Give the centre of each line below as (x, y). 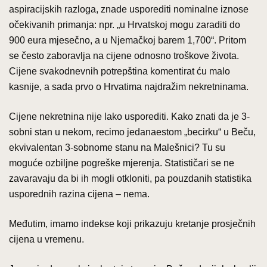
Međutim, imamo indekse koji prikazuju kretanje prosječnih (132, 223)
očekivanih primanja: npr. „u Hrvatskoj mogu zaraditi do (125, 24)
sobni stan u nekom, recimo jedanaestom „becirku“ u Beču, (132, 132)
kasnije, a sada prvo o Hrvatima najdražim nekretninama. (129, 86)
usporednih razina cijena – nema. (79, 194)
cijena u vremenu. (46, 239)
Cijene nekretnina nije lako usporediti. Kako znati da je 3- (129, 116)
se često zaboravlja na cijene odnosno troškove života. (124, 55)
